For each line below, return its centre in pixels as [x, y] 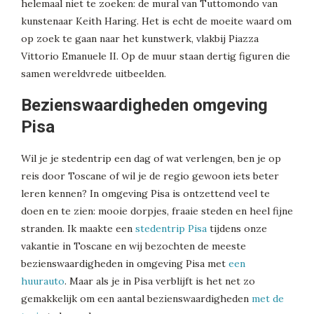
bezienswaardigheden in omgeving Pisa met [125, 263]
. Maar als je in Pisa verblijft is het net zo [160, 281]
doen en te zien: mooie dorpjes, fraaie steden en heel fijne [157, 211]
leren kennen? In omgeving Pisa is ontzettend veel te [145, 193]
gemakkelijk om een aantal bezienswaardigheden [136, 298]
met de [268, 298]
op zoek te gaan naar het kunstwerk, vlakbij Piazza [140, 38]
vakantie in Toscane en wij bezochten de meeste [134, 246]
